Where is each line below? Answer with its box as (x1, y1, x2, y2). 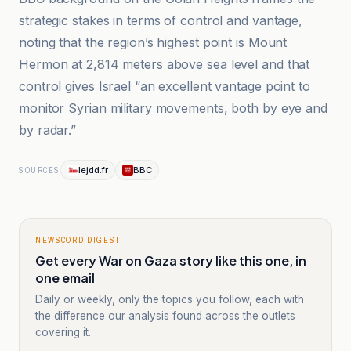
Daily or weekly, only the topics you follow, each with (35, 293, 304, 306)
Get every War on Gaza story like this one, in (35, 252, 306, 269)
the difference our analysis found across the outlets (35, 309, 295, 322)
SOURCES (19, 165, 60, 175)
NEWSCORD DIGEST (35, 234, 121, 245)
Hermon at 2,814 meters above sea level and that (19, 56, 310, 72)
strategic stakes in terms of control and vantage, (19, 13, 303, 28)
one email (35, 270, 95, 286)
